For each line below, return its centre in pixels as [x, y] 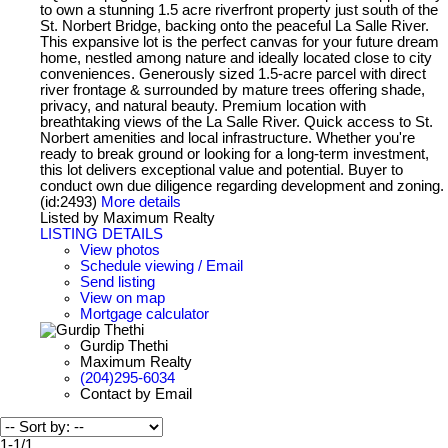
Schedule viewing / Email [161, 265]
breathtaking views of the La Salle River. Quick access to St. [236, 121]
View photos [120, 249]
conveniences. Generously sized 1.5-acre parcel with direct [233, 73]
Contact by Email [136, 393]
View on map [122, 297]
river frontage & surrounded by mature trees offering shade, [232, 89]
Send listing [117, 281]
